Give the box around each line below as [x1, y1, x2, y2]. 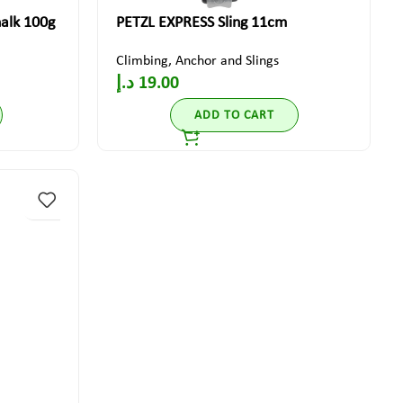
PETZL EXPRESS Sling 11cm [116, 14, 288, 31]
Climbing [116, 54, 169, 68]
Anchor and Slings [175, 54, 280, 68]
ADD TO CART [193, 108, 274, 122]
